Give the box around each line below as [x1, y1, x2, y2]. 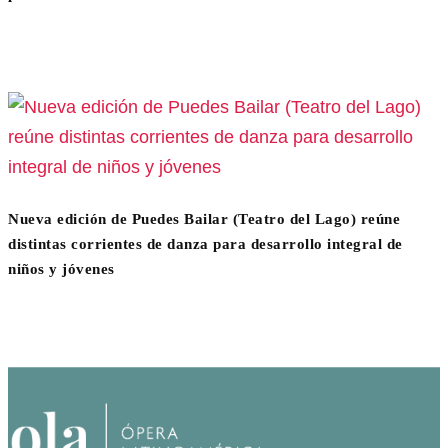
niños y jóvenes [8, 261, 115, 278]
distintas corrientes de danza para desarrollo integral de [8, 236, 403, 253]
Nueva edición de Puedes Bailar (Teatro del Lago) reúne [8, 211, 400, 228]
